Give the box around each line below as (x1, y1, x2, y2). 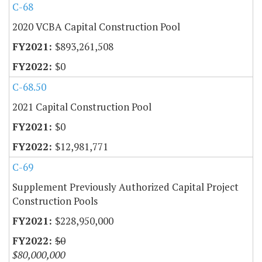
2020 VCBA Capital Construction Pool (12, 19, 180, 33)
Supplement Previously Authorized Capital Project (12, 180, 239, 194)
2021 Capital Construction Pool (12, 99, 151, 113)
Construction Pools (12, 194, 98, 208)
